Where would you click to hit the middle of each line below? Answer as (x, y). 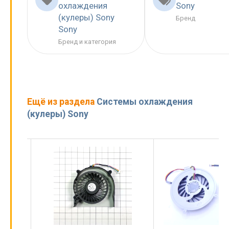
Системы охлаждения (145, 101)
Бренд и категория (87, 42)
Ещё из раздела (62, 101)
